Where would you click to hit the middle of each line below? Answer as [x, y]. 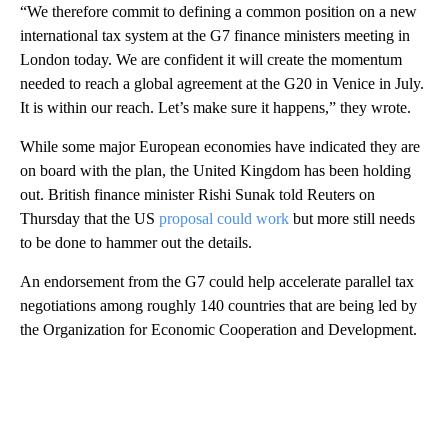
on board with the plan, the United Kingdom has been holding [215, 170]
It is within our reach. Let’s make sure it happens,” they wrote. [215, 107]
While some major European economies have [162, 146]
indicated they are [364, 146]
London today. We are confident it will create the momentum [211, 59]
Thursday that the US [89, 218]
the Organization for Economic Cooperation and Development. [218, 329]
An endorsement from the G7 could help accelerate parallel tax [217, 281]
